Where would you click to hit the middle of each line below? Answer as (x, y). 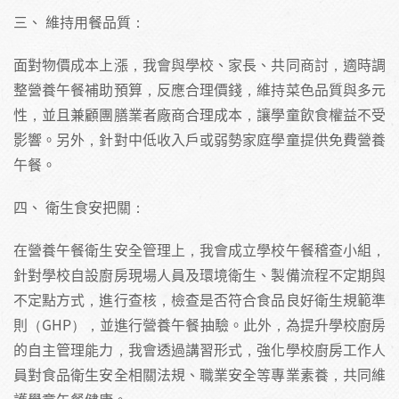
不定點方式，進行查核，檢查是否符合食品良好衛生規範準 (199, 299)
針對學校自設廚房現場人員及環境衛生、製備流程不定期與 (199, 274)
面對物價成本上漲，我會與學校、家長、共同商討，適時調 (199, 64)
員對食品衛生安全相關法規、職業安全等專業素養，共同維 (199, 374)
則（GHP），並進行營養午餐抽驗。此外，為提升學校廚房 (199, 324)
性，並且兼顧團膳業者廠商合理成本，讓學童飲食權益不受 (199, 114)
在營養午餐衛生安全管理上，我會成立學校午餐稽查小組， (199, 249)
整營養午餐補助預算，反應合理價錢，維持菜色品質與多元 (199, 89)
